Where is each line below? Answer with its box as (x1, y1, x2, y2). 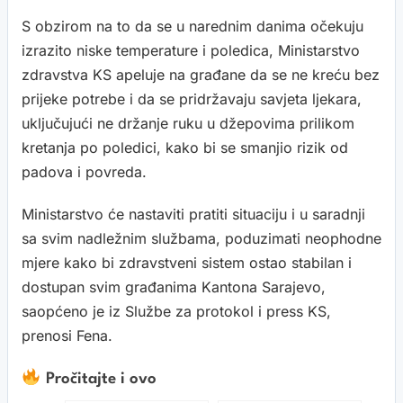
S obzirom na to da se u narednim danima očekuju (22, 17, 363, 35)
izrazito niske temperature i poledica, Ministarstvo (22, 41, 360, 59)
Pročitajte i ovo (40, 372, 157, 387)
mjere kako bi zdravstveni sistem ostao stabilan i (22, 254, 352, 272)
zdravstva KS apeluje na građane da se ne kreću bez (22, 66, 380, 84)
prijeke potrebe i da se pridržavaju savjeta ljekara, (22, 90, 362, 108)
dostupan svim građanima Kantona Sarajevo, (22, 278, 326, 296)
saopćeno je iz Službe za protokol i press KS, (22, 302, 331, 320)
